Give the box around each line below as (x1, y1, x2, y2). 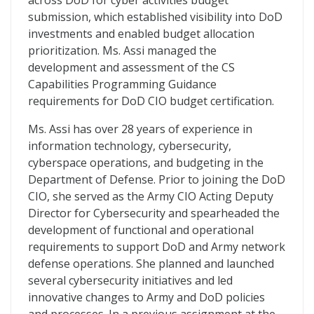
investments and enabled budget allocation (28, 26, 254, 41)
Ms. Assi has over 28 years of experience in (28, 121, 252, 137)
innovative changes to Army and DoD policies (28, 289, 265, 305)
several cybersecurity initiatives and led (28, 273, 233, 288)
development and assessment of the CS (28, 60, 235, 75)
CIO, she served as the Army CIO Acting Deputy (28, 189, 273, 204)
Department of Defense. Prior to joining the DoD (28, 172, 285, 187)
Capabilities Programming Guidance (28, 76, 217, 92)
